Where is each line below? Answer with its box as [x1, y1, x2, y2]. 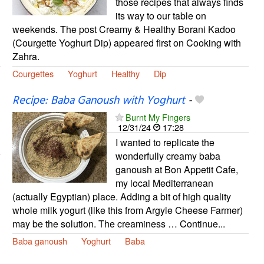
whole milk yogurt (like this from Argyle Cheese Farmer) [12, 203, 243, 217]
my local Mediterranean [115, 176, 213, 190]
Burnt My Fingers [125, 110, 190, 123]
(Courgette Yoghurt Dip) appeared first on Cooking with [12, 35, 241, 49]
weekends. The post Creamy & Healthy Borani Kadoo [12, 22, 236, 36]
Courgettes [12, 67, 54, 80]
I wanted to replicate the [115, 135, 214, 149]
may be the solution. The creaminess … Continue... [12, 216, 225, 230]
